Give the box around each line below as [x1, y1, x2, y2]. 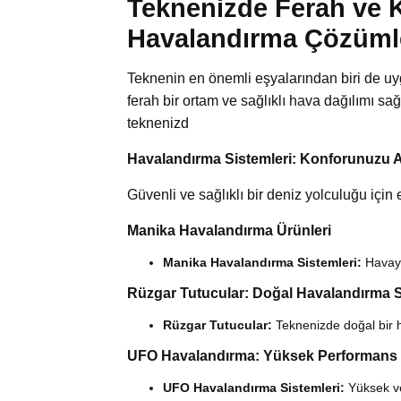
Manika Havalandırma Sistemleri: [163, 255, 362, 270]
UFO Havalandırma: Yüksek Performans [127, 348, 397, 364]
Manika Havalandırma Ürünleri [127, 223, 331, 239]
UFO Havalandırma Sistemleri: [163, 380, 345, 396]
